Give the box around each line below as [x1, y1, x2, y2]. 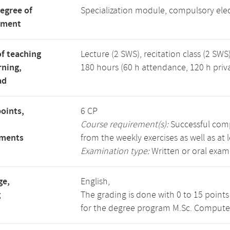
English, [81, 176, 110, 188]
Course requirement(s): [81, 119, 168, 131]
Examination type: [81, 145, 149, 158]
